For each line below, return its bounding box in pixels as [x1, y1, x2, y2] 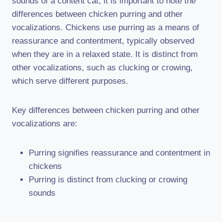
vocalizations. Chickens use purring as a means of [12, 23, 199, 32]
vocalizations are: [12, 119, 77, 128]
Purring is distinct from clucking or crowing [29, 175, 187, 184]
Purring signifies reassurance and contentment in [29, 148, 210, 158]
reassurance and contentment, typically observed [12, 36, 194, 46]
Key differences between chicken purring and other [12, 106, 200, 115]
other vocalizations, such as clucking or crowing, [12, 63, 193, 72]
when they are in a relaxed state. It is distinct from [12, 50, 198, 59]
